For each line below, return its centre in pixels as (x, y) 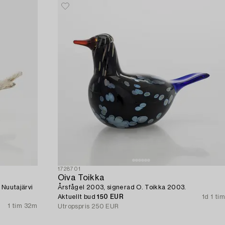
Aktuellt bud (77, 197)
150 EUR (110, 197)
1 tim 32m (23, 206)
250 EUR (105, 207)
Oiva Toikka (81, 178)
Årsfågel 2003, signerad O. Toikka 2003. (122, 188)
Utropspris (74, 207)
